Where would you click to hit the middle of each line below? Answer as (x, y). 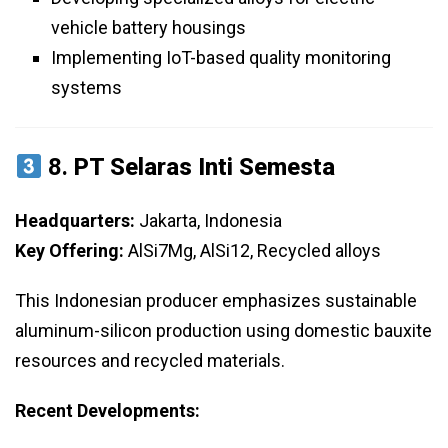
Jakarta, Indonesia (208, 221)
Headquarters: (75, 221)
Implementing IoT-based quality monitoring (221, 58)
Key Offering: (69, 251)
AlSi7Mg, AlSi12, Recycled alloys (252, 251)
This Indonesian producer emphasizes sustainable (216, 301)
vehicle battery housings (148, 28)
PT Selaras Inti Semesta (205, 167)
